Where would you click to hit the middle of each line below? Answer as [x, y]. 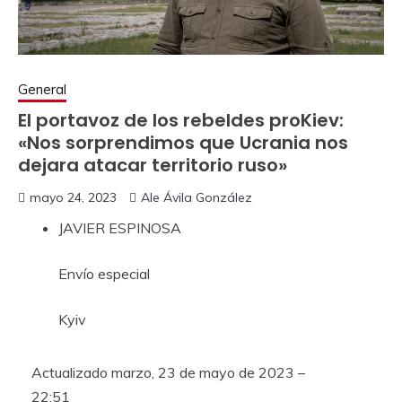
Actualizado [71, 373]
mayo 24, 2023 [73, 198]
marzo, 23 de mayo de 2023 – [208, 373]
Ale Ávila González [197, 198]
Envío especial [104, 274]
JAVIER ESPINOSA [120, 228]
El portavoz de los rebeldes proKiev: [181, 121]
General [42, 90]
